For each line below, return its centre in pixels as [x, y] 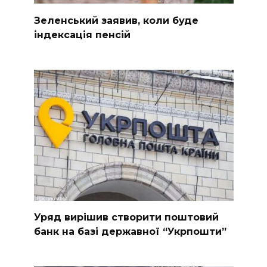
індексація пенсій [82, 35]
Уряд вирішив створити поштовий [126, 217]
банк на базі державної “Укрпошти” [130, 231]
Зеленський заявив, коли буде [116, 20]
